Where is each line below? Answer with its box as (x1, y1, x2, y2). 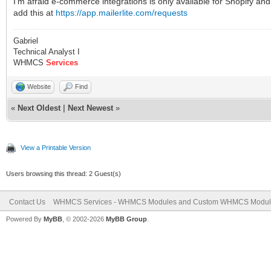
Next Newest (68, 103, 113, 113)
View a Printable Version (21, 144, 91, 151)
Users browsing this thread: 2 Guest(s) (6, 170, 121, 177)
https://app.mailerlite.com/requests (56, 8, 188, 18)
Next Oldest (18, 103, 60, 113)
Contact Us (9, 198, 45, 206)
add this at (13, 8, 56, 18)
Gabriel (13, 36, 38, 45)
